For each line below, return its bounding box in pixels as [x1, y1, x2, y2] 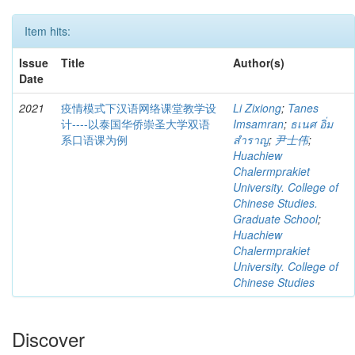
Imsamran [233, 116, 284, 132]
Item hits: [25, 23, 71, 39]
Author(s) [233, 55, 284, 71]
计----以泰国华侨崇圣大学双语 [61, 116, 210, 132]
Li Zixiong [233, 100, 281, 116]
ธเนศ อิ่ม [290, 116, 333, 132]
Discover [12, 325, 85, 353]
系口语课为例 [61, 132, 128, 147]
